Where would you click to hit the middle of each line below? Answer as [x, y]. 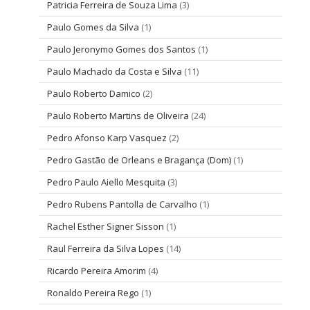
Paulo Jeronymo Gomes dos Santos [121, 49]
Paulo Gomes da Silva [93, 27]
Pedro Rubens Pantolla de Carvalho [122, 204]
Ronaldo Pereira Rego [93, 292]
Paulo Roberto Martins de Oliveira [118, 115]
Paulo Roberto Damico [94, 93]
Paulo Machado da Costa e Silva [115, 71]
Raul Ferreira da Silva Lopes [106, 248]
